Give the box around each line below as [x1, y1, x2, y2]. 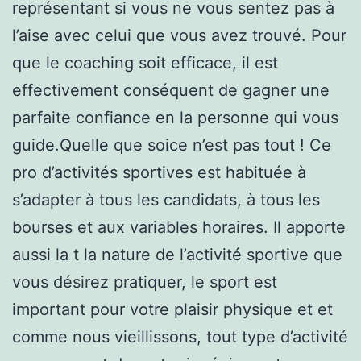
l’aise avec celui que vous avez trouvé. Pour [12, 25, 346, 45]
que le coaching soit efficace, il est [12, 52, 278, 73]
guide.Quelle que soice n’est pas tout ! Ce [12, 135, 331, 155]
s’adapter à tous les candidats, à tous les [12, 189, 320, 210]
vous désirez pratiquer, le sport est [12, 272, 277, 292]
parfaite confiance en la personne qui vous [12, 107, 338, 127]
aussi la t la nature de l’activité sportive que [12, 244, 342, 264]
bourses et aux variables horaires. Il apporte [12, 217, 346, 237]
